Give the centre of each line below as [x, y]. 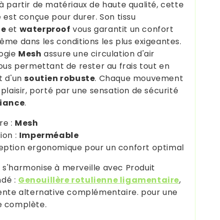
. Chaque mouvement [139, 78]
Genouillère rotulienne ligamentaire [99, 180]
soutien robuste [60, 78]
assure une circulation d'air [98, 54]
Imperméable [49, 135]
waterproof [45, 29]
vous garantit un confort [122, 29]
